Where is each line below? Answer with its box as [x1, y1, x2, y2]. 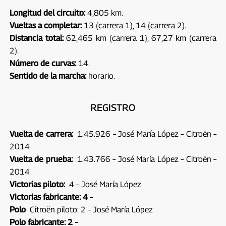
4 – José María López [65, 179, 141, 189]
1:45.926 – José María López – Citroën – [73, 129, 217, 139]
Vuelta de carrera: [9, 129, 73, 139]
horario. [86, 71, 115, 81]
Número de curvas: [9, 58, 76, 68]
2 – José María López [80, 204, 153, 214]
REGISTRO [90, 101, 136, 113]
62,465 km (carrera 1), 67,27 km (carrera [63, 33, 217, 43]
